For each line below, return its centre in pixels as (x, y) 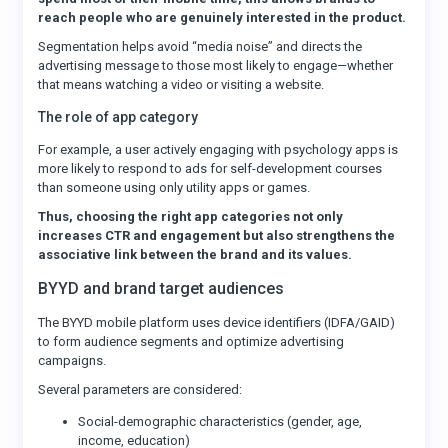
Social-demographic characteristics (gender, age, (220, 421)
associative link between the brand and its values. (195, 254)
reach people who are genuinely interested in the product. (222, 17)
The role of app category (118, 117)
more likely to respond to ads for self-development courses (210, 168)
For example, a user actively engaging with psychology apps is (218, 149)
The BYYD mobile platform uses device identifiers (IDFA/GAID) (217, 322)
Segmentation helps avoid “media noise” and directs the (200, 46)
